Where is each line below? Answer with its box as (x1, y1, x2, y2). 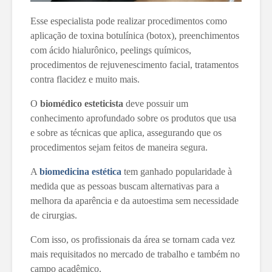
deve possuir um (123, 98, 188, 109)
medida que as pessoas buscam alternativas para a (30, 180, 219, 191)
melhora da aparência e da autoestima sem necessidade (30, 195, 239, 206)
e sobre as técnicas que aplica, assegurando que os (30, 127, 222, 138)
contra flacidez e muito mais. (30, 73, 142, 84)
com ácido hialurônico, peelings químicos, (30, 44, 191, 55)
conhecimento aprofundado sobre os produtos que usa (30, 112, 236, 123)
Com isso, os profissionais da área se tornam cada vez (30, 234, 235, 245)
